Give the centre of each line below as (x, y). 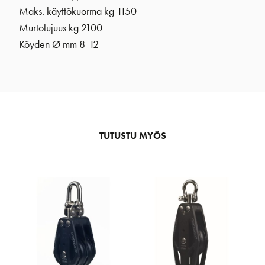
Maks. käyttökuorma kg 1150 (78, 11)
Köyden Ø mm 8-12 (59, 44)
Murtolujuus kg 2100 (61, 28)
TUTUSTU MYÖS (132, 135)
